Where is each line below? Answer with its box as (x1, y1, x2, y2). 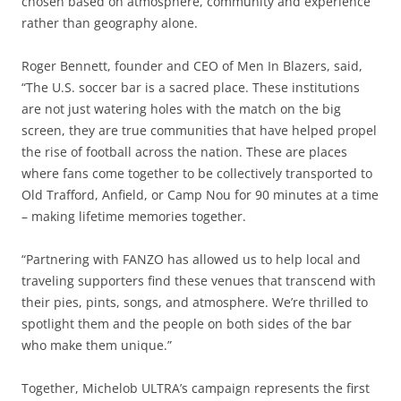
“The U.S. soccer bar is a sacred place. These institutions (21, 78, 360, 96)
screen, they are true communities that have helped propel (21, 121, 377, 139)
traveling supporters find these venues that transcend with (21, 271, 376, 289)
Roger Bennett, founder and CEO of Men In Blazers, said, (21, 56, 363, 74)
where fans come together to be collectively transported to (21, 164, 372, 182)
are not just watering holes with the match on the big (21, 99, 341, 117)
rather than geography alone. (21, 13, 198, 31)
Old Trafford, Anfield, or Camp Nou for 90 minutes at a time (21, 185, 379, 203)
